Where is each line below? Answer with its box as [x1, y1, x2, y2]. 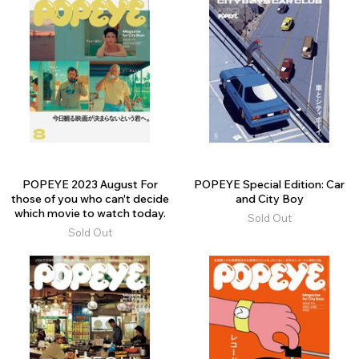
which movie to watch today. [14, 205, 166, 220]
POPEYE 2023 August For [22, 176, 158, 192]
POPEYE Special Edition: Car [194, 176, 345, 192]
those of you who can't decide [10, 191, 169, 206]
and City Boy [235, 191, 304, 206]
